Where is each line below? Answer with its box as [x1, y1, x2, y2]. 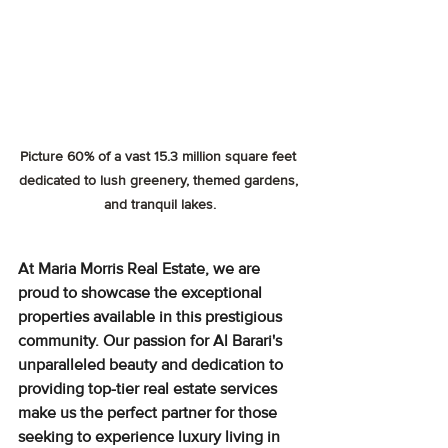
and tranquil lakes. [104, 195, 216, 213]
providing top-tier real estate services [18, 378, 281, 399]
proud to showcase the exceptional [18, 282, 266, 303]
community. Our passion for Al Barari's [18, 330, 286, 351]
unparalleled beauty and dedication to [18, 354, 287, 375]
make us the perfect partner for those [18, 402, 281, 423]
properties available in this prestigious [18, 306, 286, 327]
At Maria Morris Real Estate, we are [18, 258, 264, 279]
